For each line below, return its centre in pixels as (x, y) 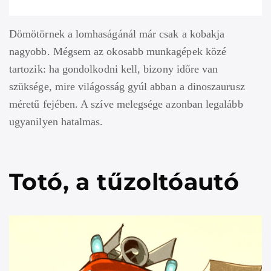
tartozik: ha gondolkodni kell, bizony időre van (114, 69)
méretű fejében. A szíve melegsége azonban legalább (126, 104)
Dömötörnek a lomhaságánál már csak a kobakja (117, 34)
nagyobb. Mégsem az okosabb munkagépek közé (118, 51)
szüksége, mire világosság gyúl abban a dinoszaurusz (127, 86)
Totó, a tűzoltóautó (124, 181)
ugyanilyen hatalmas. (56, 121)
